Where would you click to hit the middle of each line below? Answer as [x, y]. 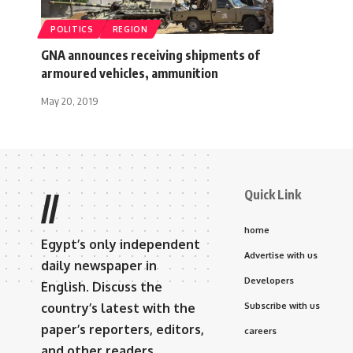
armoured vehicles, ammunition [130, 73]
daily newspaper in [99, 265]
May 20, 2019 [70, 100]
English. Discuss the [102, 286]
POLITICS [72, 29]
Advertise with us [281, 255]
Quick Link [273, 194]
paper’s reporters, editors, [123, 329]
